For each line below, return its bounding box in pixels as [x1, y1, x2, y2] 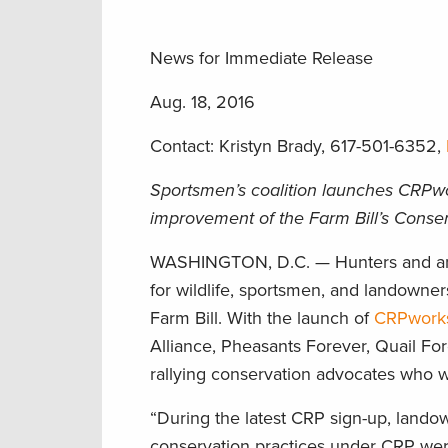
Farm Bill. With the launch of [150, 306, 374, 329]
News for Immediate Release [150, 46, 373, 69]
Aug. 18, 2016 [150, 90, 255, 113]
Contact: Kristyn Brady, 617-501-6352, [150, 134, 446, 157]
